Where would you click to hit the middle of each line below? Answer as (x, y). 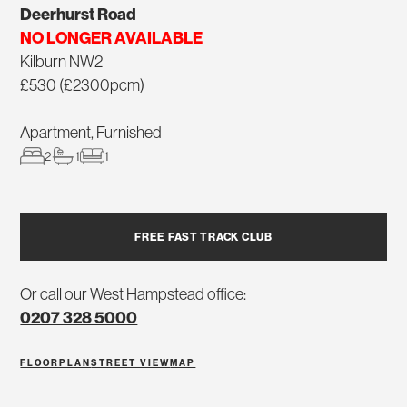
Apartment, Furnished (91, 132)
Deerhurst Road (79, 14)
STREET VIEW (131, 362)
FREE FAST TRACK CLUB (203, 236)
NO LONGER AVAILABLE (112, 37)
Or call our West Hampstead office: (134, 293)
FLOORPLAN (56, 362)
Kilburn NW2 (62, 61)
